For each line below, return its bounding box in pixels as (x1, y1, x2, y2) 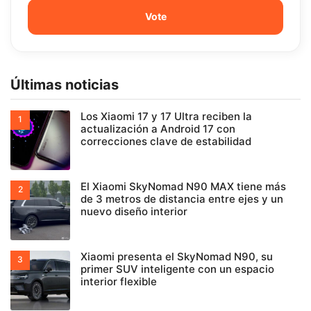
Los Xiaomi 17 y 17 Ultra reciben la (81, 109, 252, 123)
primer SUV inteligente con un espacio (81, 262, 274, 276)
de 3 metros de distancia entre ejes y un (81, 192, 283, 205)
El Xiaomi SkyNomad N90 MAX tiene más (81, 179, 286, 193)
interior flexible (81, 274, 157, 288)
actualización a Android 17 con (81, 121, 235, 135)
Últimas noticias (10, 76, 119, 93)
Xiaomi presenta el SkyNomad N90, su (81, 249, 273, 263)
